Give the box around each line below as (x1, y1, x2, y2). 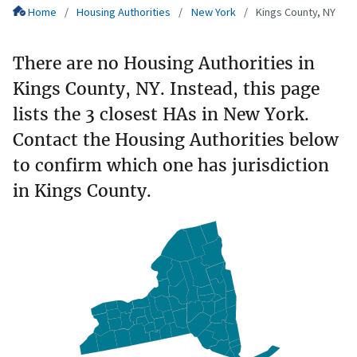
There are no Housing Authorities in (13, 52, 315, 74)
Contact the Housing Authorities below (13, 128, 339, 151)
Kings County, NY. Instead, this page (13, 77, 320, 100)
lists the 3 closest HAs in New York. (13, 103, 309, 125)
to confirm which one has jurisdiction (13, 154, 329, 176)
